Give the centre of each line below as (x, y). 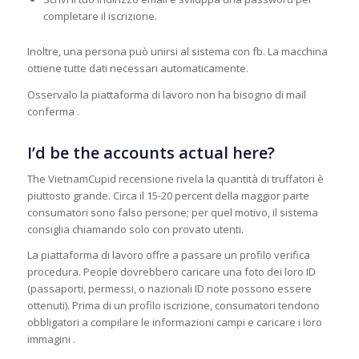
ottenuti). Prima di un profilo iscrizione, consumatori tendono (173, 305)
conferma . (53, 111)
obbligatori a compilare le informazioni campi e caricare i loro (174, 322)
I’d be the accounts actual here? (151, 152)
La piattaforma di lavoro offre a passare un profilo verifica (168, 254)
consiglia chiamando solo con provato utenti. (135, 229)
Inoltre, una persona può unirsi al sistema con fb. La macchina (177, 52)
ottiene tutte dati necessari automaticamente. (137, 69)
